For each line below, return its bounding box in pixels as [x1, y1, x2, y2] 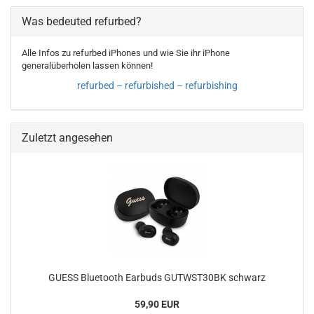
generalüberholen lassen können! [22, 60, 153, 71]
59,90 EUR [135, 299, 179, 310]
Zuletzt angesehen [22, 131, 113, 144]
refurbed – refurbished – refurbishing [76, 80, 238, 91]
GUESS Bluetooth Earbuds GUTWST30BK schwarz [48, 272, 266, 283]
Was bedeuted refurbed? [22, 15, 142, 28]
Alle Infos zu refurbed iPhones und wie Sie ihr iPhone [22, 48, 230, 58]
